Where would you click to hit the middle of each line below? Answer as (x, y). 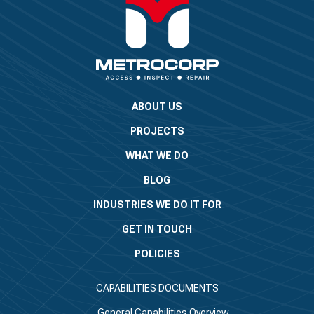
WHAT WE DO (157, 156)
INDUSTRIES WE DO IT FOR (157, 205)
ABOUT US (157, 107)
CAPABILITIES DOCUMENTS (157, 288)
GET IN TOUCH (157, 230)
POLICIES (157, 254)
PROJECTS (157, 131)
